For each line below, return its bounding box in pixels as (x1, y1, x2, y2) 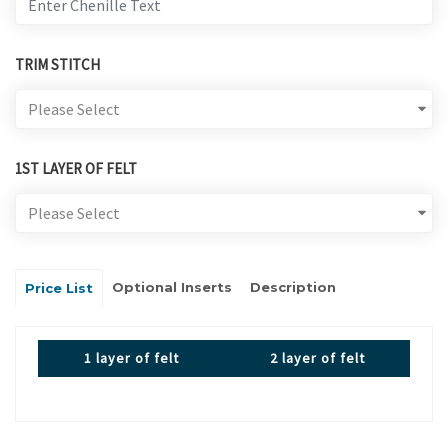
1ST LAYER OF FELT (15, 159, 137, 179)
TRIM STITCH (15, 55, 100, 75)
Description (250, 279, 336, 296)
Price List (25, 280, 93, 297)
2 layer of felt (269, 348, 365, 367)
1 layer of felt (83, 348, 179, 367)
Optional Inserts (112, 279, 232, 296)
